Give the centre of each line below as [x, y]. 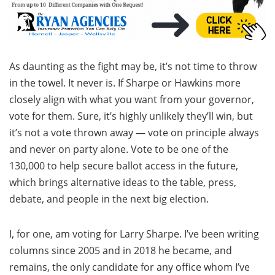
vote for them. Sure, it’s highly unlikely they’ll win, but [131, 116]
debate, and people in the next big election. [109, 199]
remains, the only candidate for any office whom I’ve [130, 267]
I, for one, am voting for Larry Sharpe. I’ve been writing [134, 234]
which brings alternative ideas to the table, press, [123, 182]
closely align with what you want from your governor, [132, 99]
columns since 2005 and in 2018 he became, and [121, 250]
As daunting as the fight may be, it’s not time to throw [133, 66]
